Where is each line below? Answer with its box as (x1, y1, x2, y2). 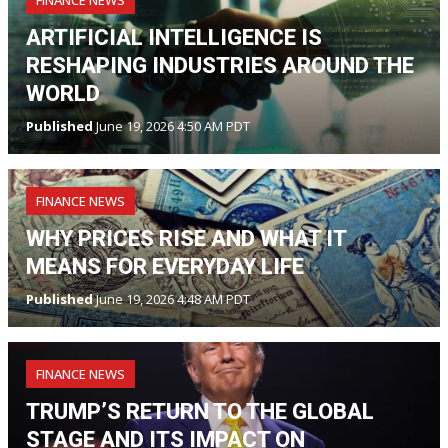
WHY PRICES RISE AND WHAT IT (26, 225, 346, 251)
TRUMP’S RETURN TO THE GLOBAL (26, 398, 374, 424)
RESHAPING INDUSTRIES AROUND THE (26, 52, 414, 78)
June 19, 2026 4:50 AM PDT (93, 116, 250, 135)
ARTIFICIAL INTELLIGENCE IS (26, 24, 322, 50)
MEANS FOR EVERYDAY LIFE (26, 253, 304, 279)
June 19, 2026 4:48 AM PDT (93, 289, 250, 308)
